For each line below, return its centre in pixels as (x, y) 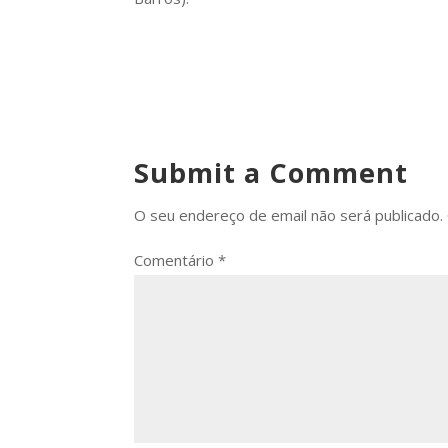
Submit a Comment (271, 172)
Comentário (176, 260)
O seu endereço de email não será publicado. (289, 215)
